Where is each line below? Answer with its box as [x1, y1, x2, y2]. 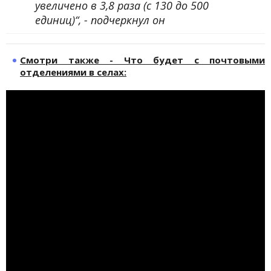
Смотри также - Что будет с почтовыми [20, 54, 265, 67]
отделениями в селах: [20, 66, 126, 79]
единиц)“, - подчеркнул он [35, 13, 165, 28]
